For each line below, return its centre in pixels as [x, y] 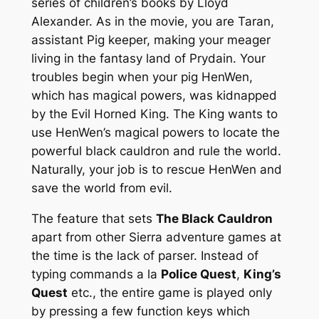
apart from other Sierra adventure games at [156, 237]
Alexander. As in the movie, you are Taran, [152, 22]
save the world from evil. [101, 188]
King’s [262, 274]
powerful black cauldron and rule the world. [156, 151]
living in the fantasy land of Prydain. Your [148, 59]
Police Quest [198, 274]
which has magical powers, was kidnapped [154, 96]
